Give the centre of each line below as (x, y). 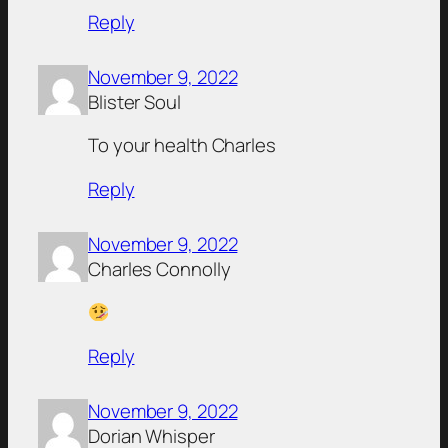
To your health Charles (182, 145)
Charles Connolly (159, 268)
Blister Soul (134, 101)
